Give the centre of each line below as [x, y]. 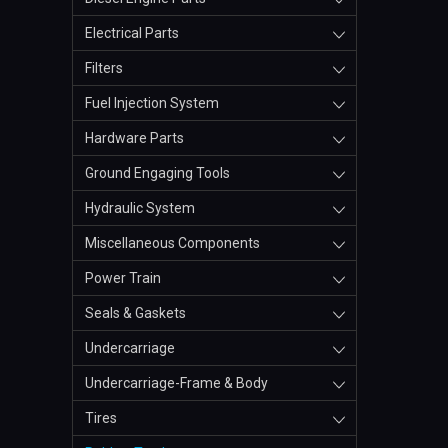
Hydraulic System [140, 208]
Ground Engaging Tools [157, 173]
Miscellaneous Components [172, 243]
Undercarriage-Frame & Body [176, 383]
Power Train [123, 278]
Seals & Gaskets [135, 313]
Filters [104, 68]
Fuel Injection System [152, 103]
